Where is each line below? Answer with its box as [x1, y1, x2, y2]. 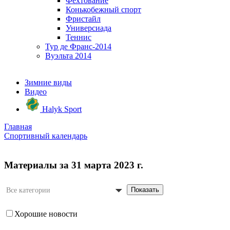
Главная [4, 122, 32, 131]
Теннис [66, 33, 91, 42]
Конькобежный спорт [66, 5, 141, 14]
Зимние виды [25, 78, 72, 87]
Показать [131, 186, 159, 194]
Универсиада [66, 24, 111, 32]
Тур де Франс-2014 [45, 42, 111, 51]
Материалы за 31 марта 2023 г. [4, 159, 143, 170]
